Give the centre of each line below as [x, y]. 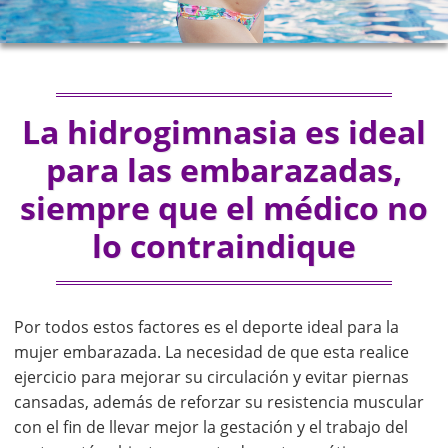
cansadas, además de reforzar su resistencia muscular [219, 401]
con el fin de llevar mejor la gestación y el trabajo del [211, 426]
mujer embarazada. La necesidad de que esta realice [211, 351]
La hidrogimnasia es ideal [224, 131]
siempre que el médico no [224, 207]
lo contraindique [224, 245]
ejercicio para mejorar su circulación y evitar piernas [211, 376]
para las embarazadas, [224, 169]
